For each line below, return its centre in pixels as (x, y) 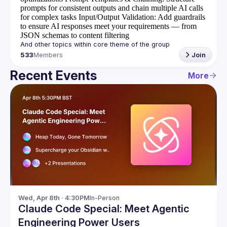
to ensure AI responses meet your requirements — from (108, 26)
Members (48, 55)
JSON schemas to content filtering (75, 35)
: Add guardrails (180, 17)
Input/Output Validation (116, 17)
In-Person (105, 198)
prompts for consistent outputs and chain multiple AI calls (112, 8)
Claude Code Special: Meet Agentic (104, 209)
